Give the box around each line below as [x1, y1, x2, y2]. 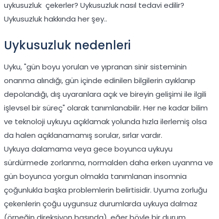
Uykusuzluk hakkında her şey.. [4, 14, 107, 24]
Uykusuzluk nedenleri [4, 37, 131, 54]
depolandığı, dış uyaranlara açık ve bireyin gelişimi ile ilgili [4, 89, 206, 100]
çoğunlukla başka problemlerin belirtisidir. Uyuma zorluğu [4, 185, 207, 196]
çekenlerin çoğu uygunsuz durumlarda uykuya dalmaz [4, 198, 197, 209]
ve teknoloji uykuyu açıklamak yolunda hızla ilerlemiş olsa [4, 116, 207, 127]
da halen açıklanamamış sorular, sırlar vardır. [4, 130, 162, 141]
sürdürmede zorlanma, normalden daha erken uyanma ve [4, 157, 213, 168]
